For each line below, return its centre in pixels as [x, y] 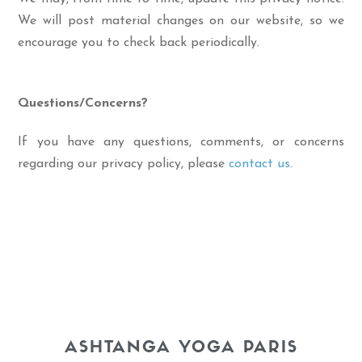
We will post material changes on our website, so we [181, 21]
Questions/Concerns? [83, 103]
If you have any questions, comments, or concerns [181, 142]
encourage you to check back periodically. [139, 43]
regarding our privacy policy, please [124, 164]
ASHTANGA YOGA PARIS [181, 348]
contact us [260, 164]
